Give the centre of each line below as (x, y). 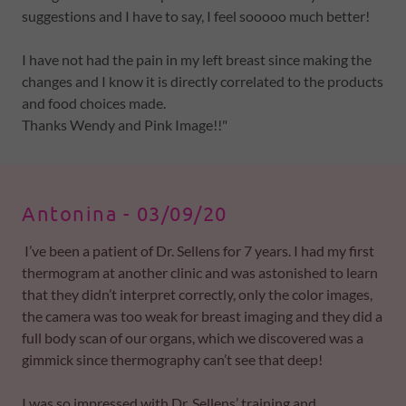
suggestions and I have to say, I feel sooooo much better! (197, 16)
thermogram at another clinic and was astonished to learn (200, 272)
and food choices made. (94, 103)
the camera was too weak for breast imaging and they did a (202, 316)
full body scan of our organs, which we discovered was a (193, 338)
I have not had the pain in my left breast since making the (197, 59)
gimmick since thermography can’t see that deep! (174, 359)
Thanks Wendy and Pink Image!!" (126, 125)
